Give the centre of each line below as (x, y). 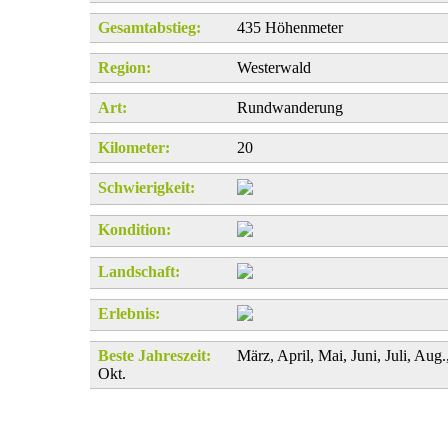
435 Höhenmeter (290, 28)
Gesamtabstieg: (150, 28)
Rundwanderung (290, 108)
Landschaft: (139, 272)
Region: (125, 68)
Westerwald (274, 68)
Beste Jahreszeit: (155, 356)
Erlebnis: (129, 314)
